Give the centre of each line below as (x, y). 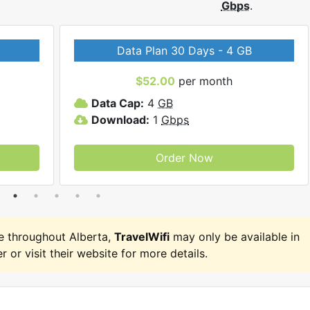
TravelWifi (142, 236)
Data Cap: (118, 103)
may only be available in (235, 236)
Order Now (184, 157)
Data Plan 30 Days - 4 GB (184, 50)
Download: (120, 119)
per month (204, 81)
